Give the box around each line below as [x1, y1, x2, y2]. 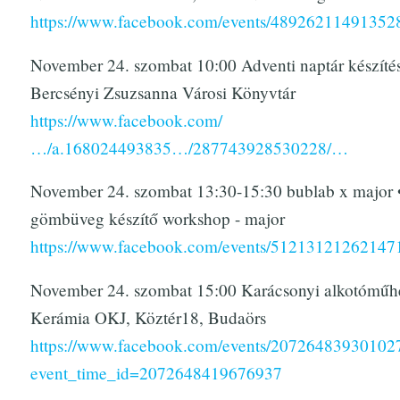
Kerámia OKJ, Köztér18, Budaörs [29, 306, 266, 329]
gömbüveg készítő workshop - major [29, 207, 285, 230]
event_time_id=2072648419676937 [29, 362, 282, 385]
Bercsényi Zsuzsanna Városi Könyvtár [29, 80, 296, 104]
